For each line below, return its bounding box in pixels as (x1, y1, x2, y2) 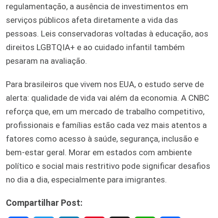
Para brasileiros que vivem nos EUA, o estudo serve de (6, 79, 204, 89)
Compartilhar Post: (6, 197, 83, 208)
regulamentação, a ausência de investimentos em (6, 1, 188, 11)
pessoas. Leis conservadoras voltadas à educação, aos (6, 28, 208, 38)
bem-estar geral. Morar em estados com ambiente (6, 147, 192, 157)
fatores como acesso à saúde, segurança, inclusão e (6, 133, 199, 144)
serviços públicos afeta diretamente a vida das (6, 15, 178, 25)
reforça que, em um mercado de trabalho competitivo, (6, 106, 204, 116)
